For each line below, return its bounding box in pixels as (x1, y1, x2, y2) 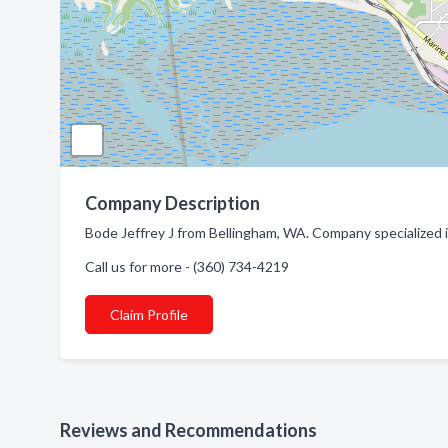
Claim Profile (110, 306, 188, 323)
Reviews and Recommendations (60, 419, 317, 441)
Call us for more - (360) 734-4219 (85, 258, 289, 275)
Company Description (85, 192, 260, 214)
